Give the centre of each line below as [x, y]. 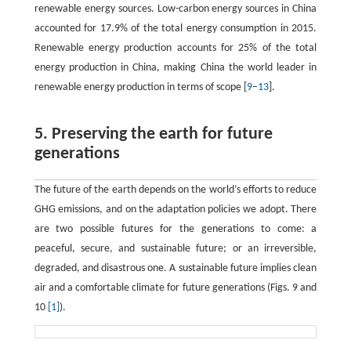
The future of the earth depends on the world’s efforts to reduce [175, 190]
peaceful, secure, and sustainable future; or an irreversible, [175, 249]
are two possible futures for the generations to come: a [175, 229]
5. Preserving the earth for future [153, 134]
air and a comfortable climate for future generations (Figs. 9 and [175, 288]
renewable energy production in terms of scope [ [140, 87]
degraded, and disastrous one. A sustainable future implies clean [175, 268]
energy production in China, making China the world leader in [175, 68]
